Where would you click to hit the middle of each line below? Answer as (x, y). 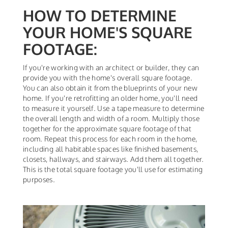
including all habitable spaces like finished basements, (111, 149)
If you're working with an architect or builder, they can (111, 67)
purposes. (40, 179)
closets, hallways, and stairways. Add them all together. (113, 159)
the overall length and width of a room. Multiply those (111, 118)
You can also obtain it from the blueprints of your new (110, 88)
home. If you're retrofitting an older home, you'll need (110, 98)
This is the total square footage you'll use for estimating (113, 169)
